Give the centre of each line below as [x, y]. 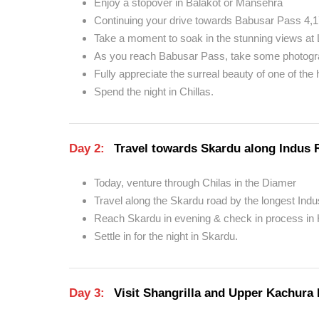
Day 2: [87, 148]
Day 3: [87, 293]
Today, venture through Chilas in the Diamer [195, 183]
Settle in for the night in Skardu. [166, 236]
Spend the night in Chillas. [154, 91]
